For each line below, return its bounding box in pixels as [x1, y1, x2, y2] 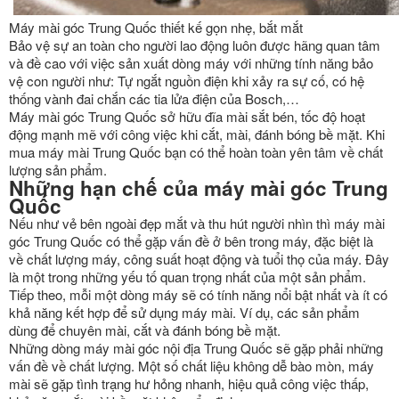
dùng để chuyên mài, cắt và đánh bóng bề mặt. [9, 321, 281, 339]
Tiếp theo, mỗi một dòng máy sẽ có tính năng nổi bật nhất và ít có [9, 285, 387, 304]
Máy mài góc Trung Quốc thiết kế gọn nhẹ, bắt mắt [9, 18, 303, 37]
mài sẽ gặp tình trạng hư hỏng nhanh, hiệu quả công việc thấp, [9, 374, 369, 393]
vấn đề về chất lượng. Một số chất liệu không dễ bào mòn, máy [9, 356, 374, 375]
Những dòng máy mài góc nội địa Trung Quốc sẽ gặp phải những [9, 338, 383, 357]
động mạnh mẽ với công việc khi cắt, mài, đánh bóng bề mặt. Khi [9, 125, 385, 143]
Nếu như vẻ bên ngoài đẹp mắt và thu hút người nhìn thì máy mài [9, 214, 385, 232]
